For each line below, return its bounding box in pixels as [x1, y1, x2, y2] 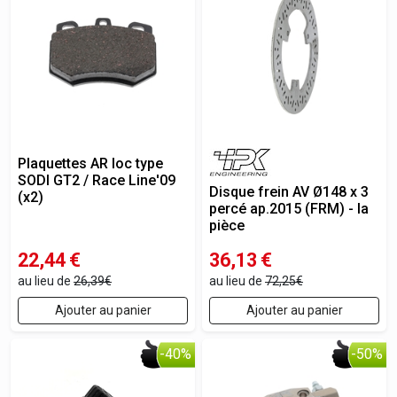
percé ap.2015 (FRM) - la [209, 200, 369, 217]
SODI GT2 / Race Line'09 [18, 172, 175, 189]
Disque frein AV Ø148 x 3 [209, 183, 369, 200]
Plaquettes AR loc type [18, 155, 163, 172]
